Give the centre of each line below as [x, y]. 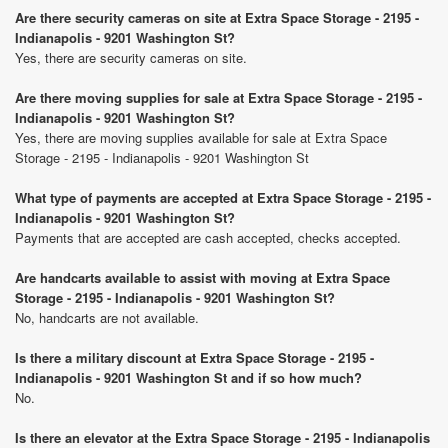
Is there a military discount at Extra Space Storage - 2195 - [194, 357]
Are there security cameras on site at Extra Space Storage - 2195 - [217, 17]
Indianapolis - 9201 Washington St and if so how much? [188, 377]
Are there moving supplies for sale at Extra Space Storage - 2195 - [218, 97]
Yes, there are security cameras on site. [131, 57]
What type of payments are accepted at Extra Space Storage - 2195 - [223, 197]
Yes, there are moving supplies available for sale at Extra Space [201, 137]
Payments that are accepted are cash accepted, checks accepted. [208, 237]
